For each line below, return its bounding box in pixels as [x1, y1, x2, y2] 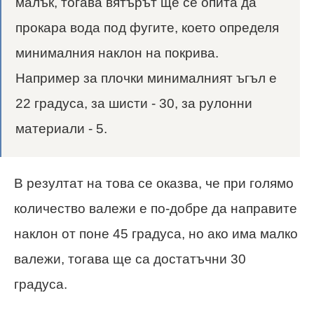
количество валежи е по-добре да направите [14, 201, 297, 217]
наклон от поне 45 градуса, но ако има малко [14, 226, 298, 242]
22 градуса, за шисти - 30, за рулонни [15, 96, 252, 111]
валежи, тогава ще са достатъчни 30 [14, 252, 246, 267]
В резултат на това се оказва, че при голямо [14, 176, 294, 191]
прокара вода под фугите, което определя [15, 20, 279, 36]
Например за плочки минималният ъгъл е [15, 71, 277, 86]
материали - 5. [15, 121, 107, 137]
